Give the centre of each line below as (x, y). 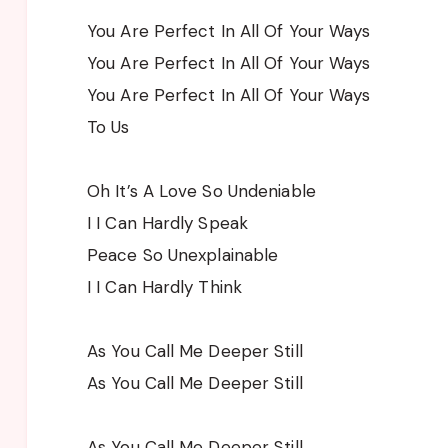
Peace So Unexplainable (183, 254)
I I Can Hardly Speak (167, 222)
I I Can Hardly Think (164, 286)
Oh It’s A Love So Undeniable (201, 190)
